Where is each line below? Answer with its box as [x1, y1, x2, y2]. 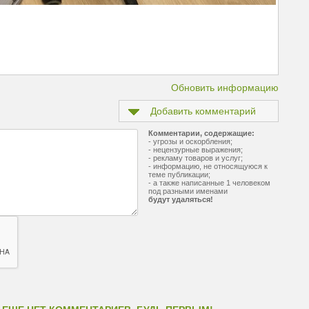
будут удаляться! [148, 195, 213, 203]
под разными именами [148, 187, 228, 195]
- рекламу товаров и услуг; [148, 154, 243, 162]
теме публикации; [148, 170, 210, 179]
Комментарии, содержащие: [148, 129, 255, 137]
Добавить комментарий [150, 106, 256, 117]
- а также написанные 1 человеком [148, 179, 270, 187]
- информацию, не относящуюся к [148, 162, 268, 170]
